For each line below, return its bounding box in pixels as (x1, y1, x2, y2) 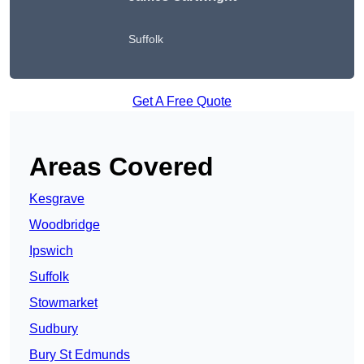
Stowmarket (29, 296, 97, 310)
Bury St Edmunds (29, 348, 130, 362)
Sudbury (29, 322, 78, 336)
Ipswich (29, 244, 73, 258)
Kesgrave (29, 192, 84, 206)
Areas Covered (29, 152, 214, 182)
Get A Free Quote (132, 94, 232, 109)
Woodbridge (29, 218, 100, 232)
